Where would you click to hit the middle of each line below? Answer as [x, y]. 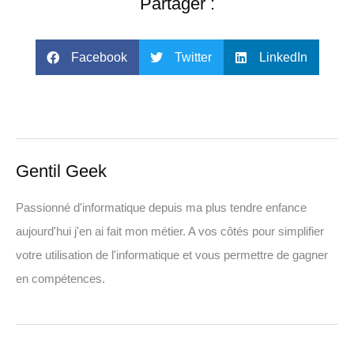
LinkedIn [283, 57]
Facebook [99, 57]
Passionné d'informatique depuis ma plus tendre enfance [161, 207]
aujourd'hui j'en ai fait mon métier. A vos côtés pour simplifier [170, 231]
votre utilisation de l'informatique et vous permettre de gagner [172, 255]
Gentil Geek [61, 171]
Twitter [193, 57]
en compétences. [60, 279]
